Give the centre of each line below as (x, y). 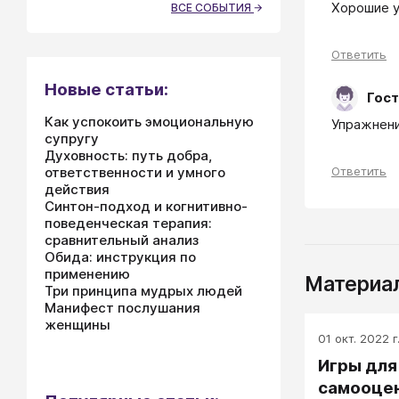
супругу (72, 138)
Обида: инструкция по (120, 257)
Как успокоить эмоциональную (149, 122)
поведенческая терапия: (128, 223)
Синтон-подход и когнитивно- (146, 206)
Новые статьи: (106, 90)
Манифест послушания (122, 308)
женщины (77, 325)
